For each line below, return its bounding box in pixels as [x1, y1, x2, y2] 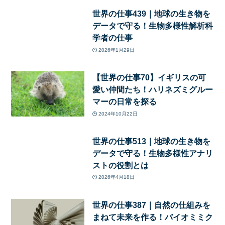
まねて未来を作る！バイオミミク [92, 212, 213, 221]
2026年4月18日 [98, 174, 135, 180]
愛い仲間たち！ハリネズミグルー [92, 85, 213, 94]
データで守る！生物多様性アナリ [92, 148, 213, 158]
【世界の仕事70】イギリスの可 [92, 73, 206, 82]
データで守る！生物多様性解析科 [92, 21, 213, 31]
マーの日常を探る [92, 97, 157, 106]
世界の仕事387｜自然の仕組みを [92, 200, 210, 209]
